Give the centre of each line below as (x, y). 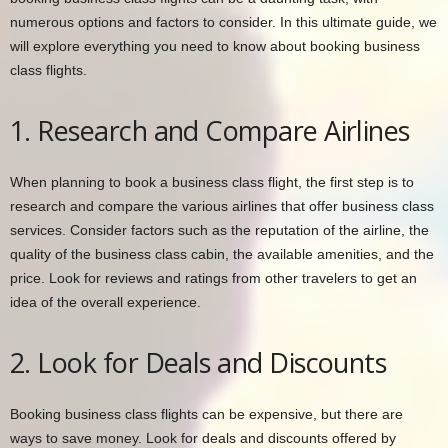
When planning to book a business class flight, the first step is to (212, 181)
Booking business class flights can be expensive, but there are (206, 413)
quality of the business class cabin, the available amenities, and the (222, 253)
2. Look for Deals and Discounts (198, 362)
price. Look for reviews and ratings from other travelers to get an (213, 277)
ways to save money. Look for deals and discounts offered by (203, 437)
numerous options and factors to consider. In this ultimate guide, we (223, 21)
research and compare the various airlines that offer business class (222, 205)
